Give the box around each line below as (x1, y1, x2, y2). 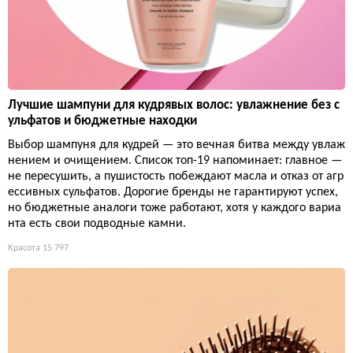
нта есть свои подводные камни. (8, 217, 186, 230)
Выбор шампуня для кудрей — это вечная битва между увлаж (8, 138, 345, 151)
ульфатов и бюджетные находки (8, 113, 197, 128)
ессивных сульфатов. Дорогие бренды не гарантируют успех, (8, 185, 338, 199)
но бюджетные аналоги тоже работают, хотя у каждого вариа (8, 201, 341, 214)
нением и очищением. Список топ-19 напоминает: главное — (8, 154, 342, 167)
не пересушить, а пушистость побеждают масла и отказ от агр (8, 169, 344, 183)
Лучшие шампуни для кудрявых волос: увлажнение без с (8, 98, 340, 112)
